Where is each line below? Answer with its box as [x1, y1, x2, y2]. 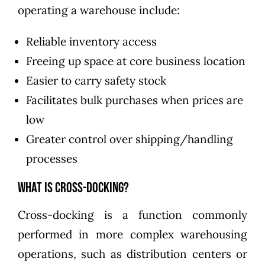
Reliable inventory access [25, 34, 157, 49]
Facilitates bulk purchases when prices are [25, 93, 243, 108]
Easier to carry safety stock [25, 73, 166, 88]
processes [25, 151, 77, 166]
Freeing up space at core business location [25, 54, 245, 69]
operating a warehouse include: [17, 3, 180, 18]
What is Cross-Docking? [17, 179, 129, 197]
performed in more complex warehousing [17, 227, 248, 242]
